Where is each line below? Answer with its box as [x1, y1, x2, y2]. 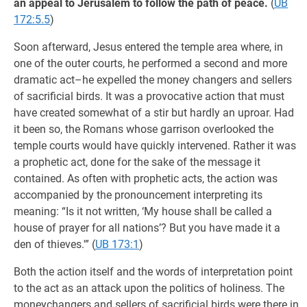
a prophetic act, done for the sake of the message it [14, 156, 260, 169]
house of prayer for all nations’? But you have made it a [14, 221, 280, 234]
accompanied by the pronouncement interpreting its [14, 188, 262, 201]
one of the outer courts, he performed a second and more [14, 57, 287, 70]
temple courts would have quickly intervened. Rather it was [14, 139, 296, 152]
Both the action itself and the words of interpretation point [14, 265, 293, 278]
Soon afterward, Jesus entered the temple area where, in [14, 40, 283, 53]
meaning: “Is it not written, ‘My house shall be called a [14, 205, 272, 218]
